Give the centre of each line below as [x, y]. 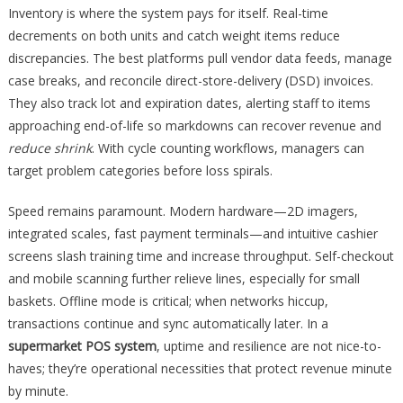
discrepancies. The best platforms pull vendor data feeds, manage [200, 58]
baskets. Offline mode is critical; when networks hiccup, [168, 301]
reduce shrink [49, 148]
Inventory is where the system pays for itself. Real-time [168, 13]
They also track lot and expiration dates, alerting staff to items [189, 103]
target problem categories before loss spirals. [140, 170]
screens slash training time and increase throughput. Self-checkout [201, 256]
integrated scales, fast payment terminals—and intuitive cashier [193, 233]
